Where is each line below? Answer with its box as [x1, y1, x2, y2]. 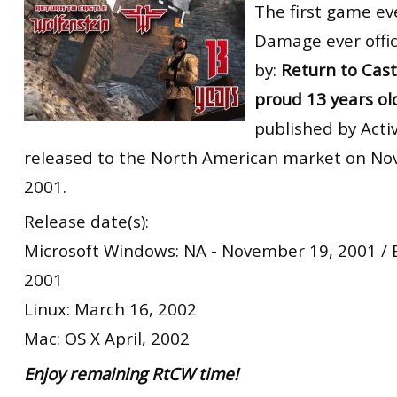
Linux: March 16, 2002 [24, 298, 197, 320]
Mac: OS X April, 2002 [24, 327, 190, 349]
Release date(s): [24, 210, 149, 232]
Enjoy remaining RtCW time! [24, 362, 238, 385]
